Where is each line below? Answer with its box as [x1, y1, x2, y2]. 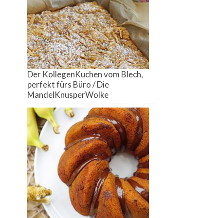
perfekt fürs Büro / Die [27, 79, 109, 90]
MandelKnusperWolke [27, 90, 109, 100]
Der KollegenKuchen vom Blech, [27, 69, 143, 80]
